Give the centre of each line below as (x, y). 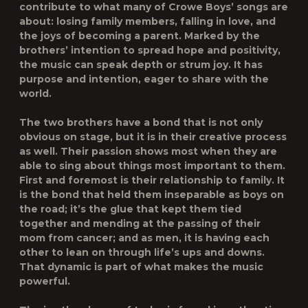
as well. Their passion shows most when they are (148, 151)
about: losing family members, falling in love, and (147, 21)
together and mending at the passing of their (140, 223)
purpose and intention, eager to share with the (144, 79)
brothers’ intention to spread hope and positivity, (150, 50)
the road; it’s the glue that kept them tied (130, 209)
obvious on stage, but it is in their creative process (153, 137)
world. (35, 93)
